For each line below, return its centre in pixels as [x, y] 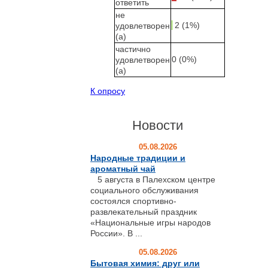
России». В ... [116, 233]
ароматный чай [123, 169]
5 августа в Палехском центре [153, 179]
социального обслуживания [144, 190]
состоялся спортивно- [133, 201]
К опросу [108, 91]
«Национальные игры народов [150, 223]
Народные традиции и [138, 158]
